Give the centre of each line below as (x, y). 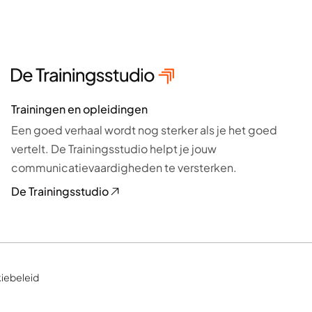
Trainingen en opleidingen (79, 109)
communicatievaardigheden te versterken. (124, 167)
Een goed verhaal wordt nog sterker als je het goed (144, 130)
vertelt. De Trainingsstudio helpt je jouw (114, 148)
